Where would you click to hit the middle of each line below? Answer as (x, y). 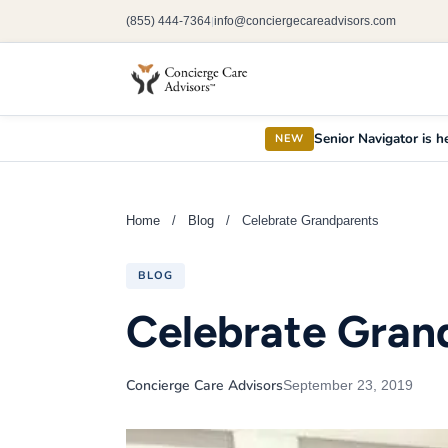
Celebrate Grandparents (310, 220)
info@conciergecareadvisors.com (305, 20)
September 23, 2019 (348, 385)
